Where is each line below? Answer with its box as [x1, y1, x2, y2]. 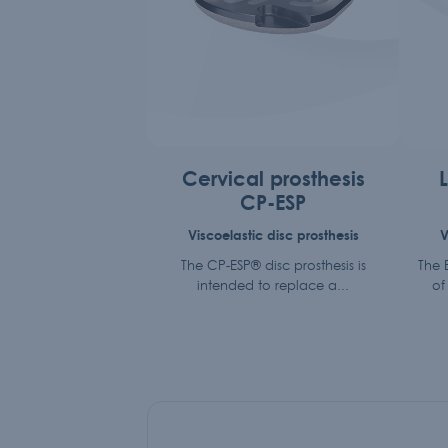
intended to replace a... [197, 276, 349, 294]
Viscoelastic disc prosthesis [187, 225, 359, 244]
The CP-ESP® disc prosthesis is [180, 256, 366, 274]
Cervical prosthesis [181, 164, 365, 193]
